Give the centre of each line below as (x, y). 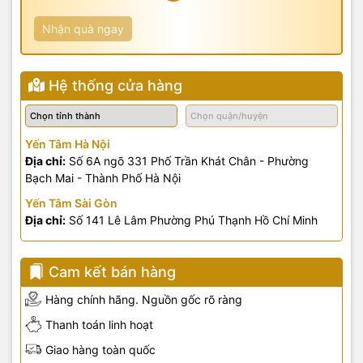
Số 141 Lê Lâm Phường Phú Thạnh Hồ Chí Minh (192, 220)
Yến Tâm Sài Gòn (71, 203)
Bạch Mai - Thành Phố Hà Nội (103, 177)
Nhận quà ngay (83, 28)
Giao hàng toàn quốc (100, 349)
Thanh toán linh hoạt (99, 324)
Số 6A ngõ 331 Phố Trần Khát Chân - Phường (187, 160)
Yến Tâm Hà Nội (68, 143)
